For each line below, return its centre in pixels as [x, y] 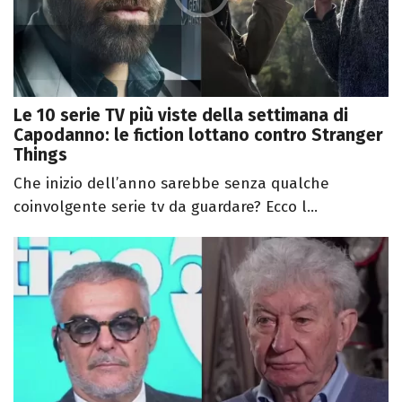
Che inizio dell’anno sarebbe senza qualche [171, 183]
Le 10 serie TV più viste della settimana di [181, 115]
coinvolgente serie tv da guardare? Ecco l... [166, 206]
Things [40, 154]
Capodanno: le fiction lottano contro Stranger [198, 135]
